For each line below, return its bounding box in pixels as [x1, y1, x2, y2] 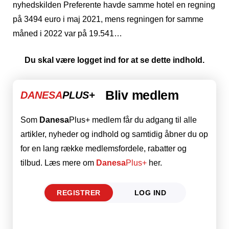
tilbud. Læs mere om [20, 158, 96, 167]
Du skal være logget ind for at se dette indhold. [25, 55, 204, 64]
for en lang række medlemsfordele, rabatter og [20, 144, 187, 153]
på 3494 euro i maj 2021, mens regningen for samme [13, 14, 203, 24]
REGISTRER [57, 188, 101, 197]
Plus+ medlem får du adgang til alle [69, 115, 197, 124]
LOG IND [134, 188, 167, 197]
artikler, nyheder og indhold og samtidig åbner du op [20, 129, 208, 139]
